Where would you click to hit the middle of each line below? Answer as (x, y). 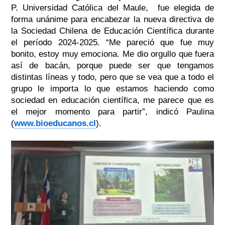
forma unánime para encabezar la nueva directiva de (113, 19)
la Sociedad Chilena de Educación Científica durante (113, 31)
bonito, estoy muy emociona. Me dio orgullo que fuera (113, 54)
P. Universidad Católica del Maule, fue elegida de (113, 8)
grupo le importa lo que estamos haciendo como (113, 88)
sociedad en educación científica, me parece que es (113, 100)
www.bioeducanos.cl (55, 123)
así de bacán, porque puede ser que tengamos (113, 65)
